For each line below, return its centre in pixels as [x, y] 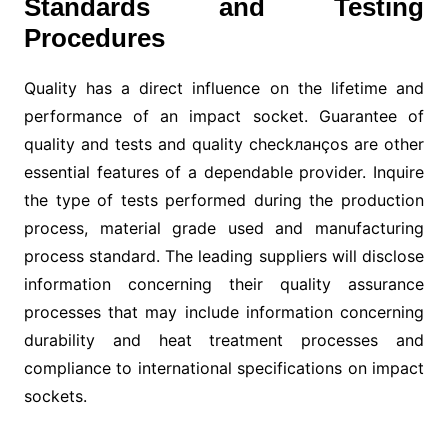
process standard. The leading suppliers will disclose [224, 256]
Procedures [94, 38]
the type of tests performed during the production [224, 200]
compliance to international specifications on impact [224, 368]
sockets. [55, 396]
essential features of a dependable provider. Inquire [224, 172]
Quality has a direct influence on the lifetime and [224, 88]
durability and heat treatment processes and [224, 340]
